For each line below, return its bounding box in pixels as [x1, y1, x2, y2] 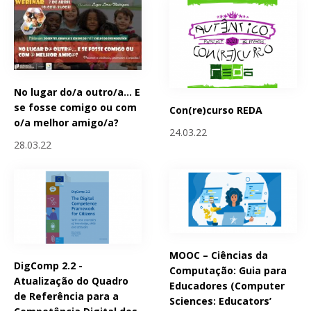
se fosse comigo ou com [14, 100, 137, 114]
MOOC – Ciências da [169, 248, 269, 262]
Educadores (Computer [169, 278, 285, 292]
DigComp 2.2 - [14, 259, 83, 273]
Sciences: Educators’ [169, 294, 272, 308]
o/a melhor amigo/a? [14, 115, 119, 129]
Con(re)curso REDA [169, 103, 263, 117]
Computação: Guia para [169, 263, 287, 277]
